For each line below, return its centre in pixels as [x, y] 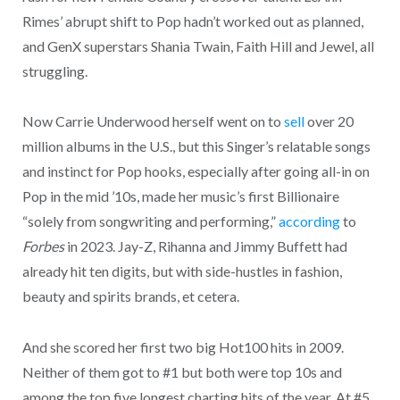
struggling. [54, 71]
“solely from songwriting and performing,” [150, 221]
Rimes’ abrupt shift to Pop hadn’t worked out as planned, [192, 21]
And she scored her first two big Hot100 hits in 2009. [183, 346]
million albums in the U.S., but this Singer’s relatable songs [196, 146]
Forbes [43, 246]
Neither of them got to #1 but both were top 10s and [182, 371]
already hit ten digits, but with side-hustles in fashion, [182, 271]
